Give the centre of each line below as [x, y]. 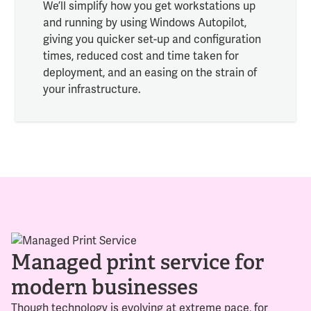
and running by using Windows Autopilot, [144, 23]
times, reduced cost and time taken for [141, 56]
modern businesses [104, 287]
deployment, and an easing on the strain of [150, 73]
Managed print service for [137, 262]
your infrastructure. [92, 89]
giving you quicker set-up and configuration [152, 39]
